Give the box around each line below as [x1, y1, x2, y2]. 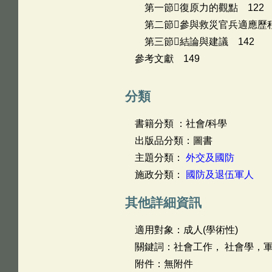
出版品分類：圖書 [134, 135, 212, 146]
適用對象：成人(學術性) [134, 225, 238, 235]
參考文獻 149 [134, 53, 200, 64]
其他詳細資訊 [124, 195, 202, 209]
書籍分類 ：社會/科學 [134, 118, 227, 129]
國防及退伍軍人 [185, 169, 254, 180]
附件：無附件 [134, 259, 193, 269]
